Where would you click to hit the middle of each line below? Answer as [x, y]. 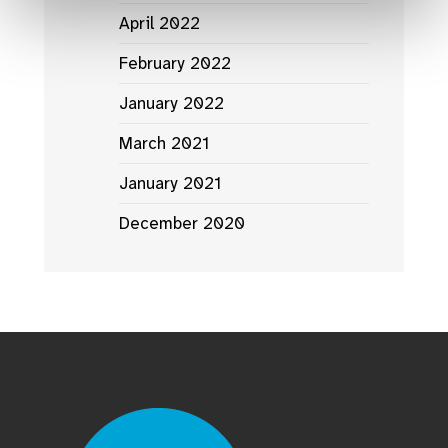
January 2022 [171, 102]
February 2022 [175, 62]
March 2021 [164, 142]
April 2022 [159, 22]
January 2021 [170, 182]
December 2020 [182, 222]
